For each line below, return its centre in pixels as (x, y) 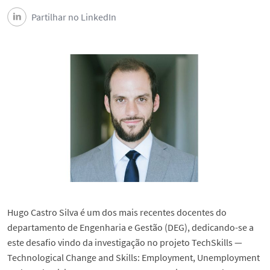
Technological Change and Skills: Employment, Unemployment (133, 257)
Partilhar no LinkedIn (74, 17)
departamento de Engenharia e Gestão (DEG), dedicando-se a (130, 227)
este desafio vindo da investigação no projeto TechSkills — (125, 242)
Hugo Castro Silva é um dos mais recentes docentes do (117, 212)
